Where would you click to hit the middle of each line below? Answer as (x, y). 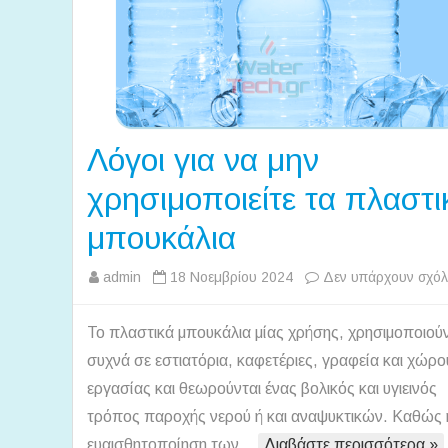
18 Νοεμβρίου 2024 (231, 277)
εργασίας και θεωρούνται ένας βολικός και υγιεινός (262, 389)
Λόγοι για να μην (203, 160)
